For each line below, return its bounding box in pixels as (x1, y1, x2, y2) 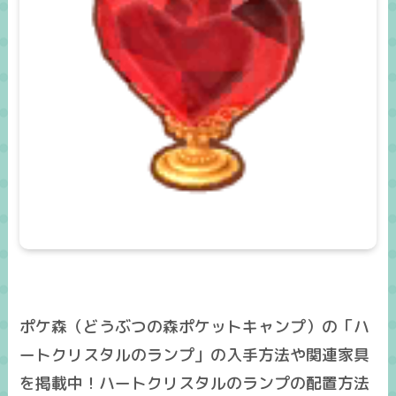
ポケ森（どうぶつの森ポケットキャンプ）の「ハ (19, 316, 370, 338)
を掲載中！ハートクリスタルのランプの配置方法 (19, 372, 370, 394)
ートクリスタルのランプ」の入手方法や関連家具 (19, 344, 370, 366)
